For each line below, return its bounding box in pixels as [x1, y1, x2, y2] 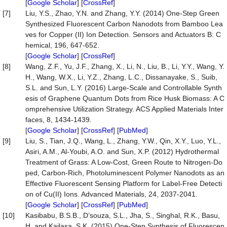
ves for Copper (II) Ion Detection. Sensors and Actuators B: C [25, 30, 221, 39]
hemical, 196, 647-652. [25, 41, 99, 49]
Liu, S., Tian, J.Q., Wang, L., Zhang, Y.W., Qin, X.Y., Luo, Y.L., [25, 137, 221, 145]
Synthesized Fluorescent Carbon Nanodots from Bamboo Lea [25, 20, 223, 28]
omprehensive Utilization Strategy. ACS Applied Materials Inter [25, 105, 223, 113]
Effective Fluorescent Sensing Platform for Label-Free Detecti [25, 179, 222, 187]
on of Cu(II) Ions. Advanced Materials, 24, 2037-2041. [25, 190, 198, 198]
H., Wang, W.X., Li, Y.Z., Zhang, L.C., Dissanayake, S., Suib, [25, 73, 217, 81]
